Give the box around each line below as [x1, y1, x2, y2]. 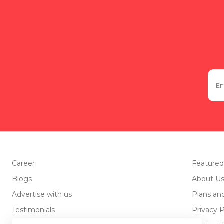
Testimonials [12, 205, 55, 215]
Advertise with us [12, 190, 72, 199]
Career [12, 159, 35, 168]
